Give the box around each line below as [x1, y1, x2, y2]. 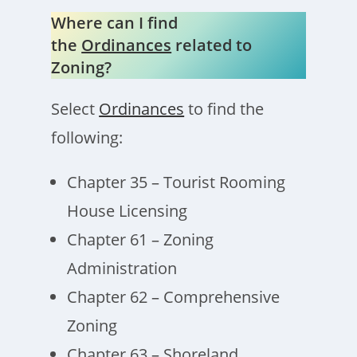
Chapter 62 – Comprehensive [67, 286, 280, 308]
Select [51, 98, 100, 120]
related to [171, 34, 253, 56]
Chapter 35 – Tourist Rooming [67, 171, 286, 193]
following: [51, 127, 124, 148]
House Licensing [67, 200, 188, 222]
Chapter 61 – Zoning [67, 229, 214, 250]
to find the [184, 98, 265, 120]
